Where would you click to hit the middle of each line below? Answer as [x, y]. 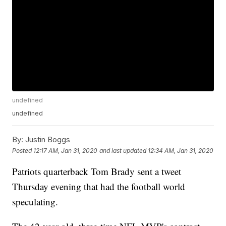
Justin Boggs [47, 140]
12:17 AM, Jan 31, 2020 [66, 150]
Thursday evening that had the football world [99, 187]
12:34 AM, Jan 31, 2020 [181, 150]
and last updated [123, 150]
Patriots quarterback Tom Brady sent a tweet [97, 172]
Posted [23, 150]
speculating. [35, 202]
